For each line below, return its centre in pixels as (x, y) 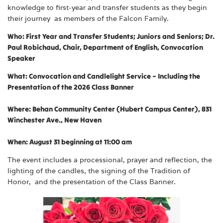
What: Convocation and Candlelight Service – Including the (104, 76)
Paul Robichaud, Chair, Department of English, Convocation (105, 47)
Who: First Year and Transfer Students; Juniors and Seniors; (106, 36)
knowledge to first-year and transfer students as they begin (107, 7)
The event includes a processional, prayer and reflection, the (110, 160)
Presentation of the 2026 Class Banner (71, 87)
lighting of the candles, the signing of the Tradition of (99, 171)
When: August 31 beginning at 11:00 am (70, 142)
